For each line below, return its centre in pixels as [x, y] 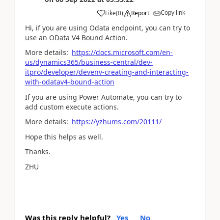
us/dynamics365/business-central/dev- [89, 62]
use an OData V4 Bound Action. [76, 37]
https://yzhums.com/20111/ [117, 122]
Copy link [173, 12]
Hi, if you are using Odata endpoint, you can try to [108, 27]
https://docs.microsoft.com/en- [122, 52]
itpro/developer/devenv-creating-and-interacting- [107, 72]
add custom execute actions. [72, 107]
